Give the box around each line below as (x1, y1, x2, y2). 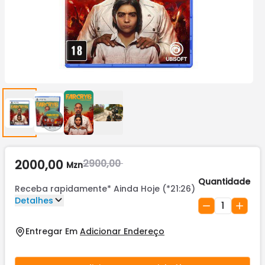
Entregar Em (25, 225, 77, 237)
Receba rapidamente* (15, 183, 111, 195)
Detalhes (15, 195, 53, 206)
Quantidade (198, 176, 250, 188)
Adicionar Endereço (80, 225, 164, 237)
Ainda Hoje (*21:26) (114, 183, 195, 195)
